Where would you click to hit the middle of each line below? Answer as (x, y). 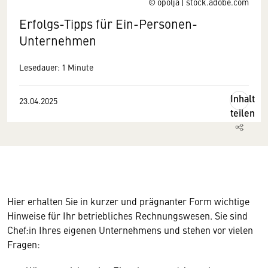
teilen (243, 113)
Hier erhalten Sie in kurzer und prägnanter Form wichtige (128, 201)
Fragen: (24, 244)
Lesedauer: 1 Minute (56, 67)
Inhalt (243, 98)
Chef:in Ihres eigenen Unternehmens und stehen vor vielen (130, 230)
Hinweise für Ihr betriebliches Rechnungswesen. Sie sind (127, 215)
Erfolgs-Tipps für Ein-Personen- (108, 24)
